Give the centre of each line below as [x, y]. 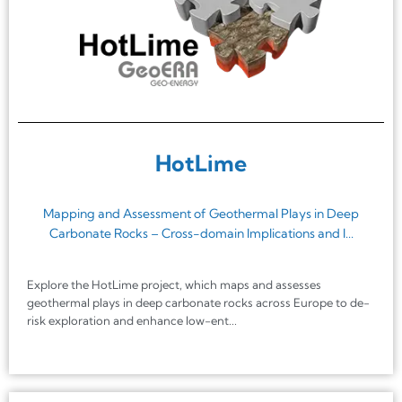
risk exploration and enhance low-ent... [132, 321]
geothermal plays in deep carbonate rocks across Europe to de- [198, 303]
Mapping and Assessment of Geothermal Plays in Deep [201, 214]
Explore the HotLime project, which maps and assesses [174, 285]
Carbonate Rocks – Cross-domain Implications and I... [201, 234]
